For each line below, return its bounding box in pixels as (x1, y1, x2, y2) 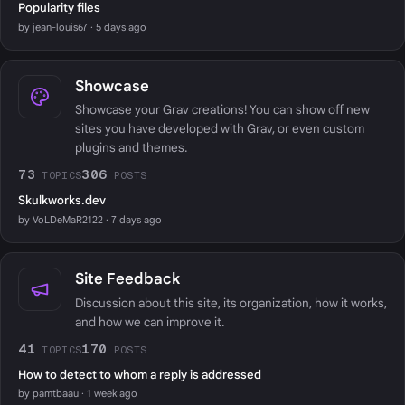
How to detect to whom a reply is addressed (18, 366, 262, 382)
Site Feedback (74, 269, 180, 289)
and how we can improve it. (74, 314, 224, 330)
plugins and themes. (74, 140, 187, 156)
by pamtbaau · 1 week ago (18, 387, 138, 400)
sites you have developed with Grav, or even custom (74, 121, 364, 137)
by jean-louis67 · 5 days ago (18, 20, 147, 33)
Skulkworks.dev (18, 193, 107, 209)
